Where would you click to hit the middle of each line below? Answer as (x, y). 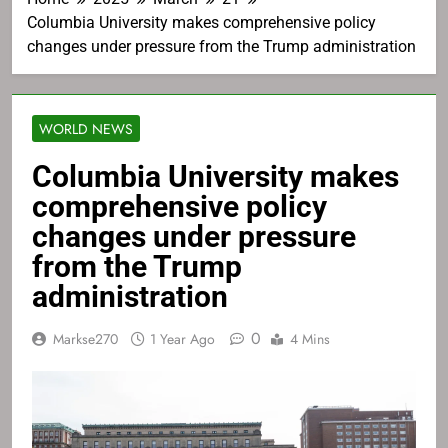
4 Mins (310, 339)
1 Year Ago (182, 339)
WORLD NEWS (86, 129)
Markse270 (85, 339)
